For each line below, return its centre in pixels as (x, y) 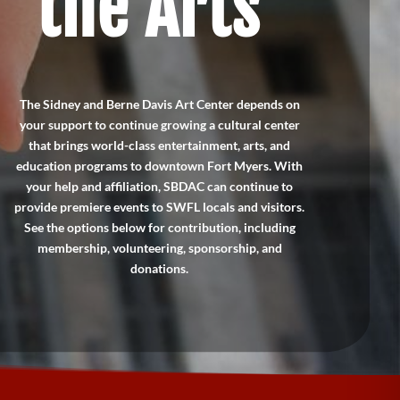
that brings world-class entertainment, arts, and (160, 146)
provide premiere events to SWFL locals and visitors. (160, 207)
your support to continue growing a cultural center (159, 125)
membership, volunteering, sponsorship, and (159, 248)
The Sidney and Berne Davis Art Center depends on (159, 104)
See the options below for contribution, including (159, 228)
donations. (160, 269)
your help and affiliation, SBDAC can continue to (160, 187)
